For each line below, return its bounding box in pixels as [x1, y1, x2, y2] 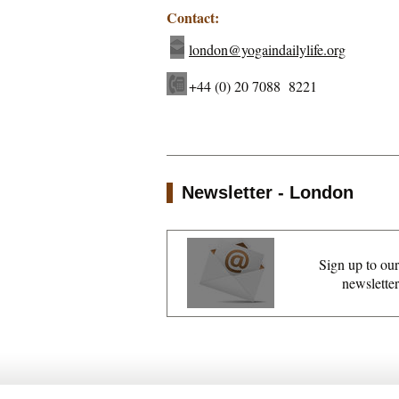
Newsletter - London [182, 183, 354, 203]
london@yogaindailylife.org [189, 40, 346, 60]
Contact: [167, 7, 219, 28]
